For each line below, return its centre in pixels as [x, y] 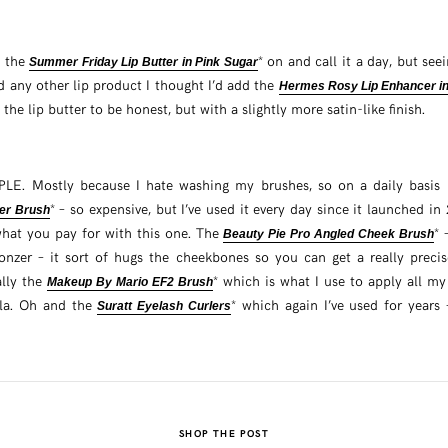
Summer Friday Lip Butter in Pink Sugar [143, 61]
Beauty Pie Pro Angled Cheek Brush [328, 233]
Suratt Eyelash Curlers [164, 305]
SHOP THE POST [224, 432]
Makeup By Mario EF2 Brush [130, 281]
